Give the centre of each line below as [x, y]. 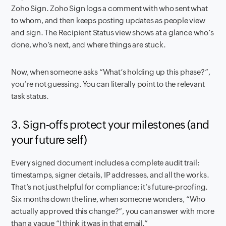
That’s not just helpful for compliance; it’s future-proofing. [110, 187]
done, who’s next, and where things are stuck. [89, 45]
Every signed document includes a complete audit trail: [105, 163]
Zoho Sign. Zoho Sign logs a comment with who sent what [109, 8]
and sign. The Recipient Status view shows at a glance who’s [112, 33]
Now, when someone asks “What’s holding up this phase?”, [111, 72]
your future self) [49, 140]
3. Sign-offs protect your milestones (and [110, 125]
